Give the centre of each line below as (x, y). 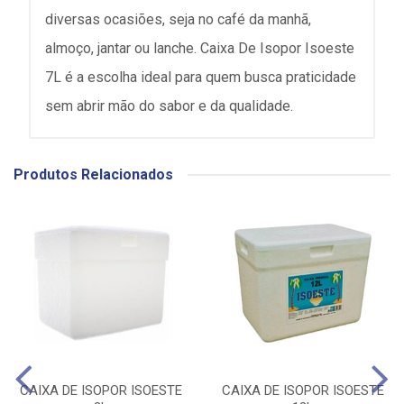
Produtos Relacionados (93, 174)
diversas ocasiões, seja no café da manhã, (178, 19)
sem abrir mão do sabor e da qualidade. (169, 106)
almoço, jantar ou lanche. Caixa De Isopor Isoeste (200, 48)
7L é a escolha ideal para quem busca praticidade (201, 77)
